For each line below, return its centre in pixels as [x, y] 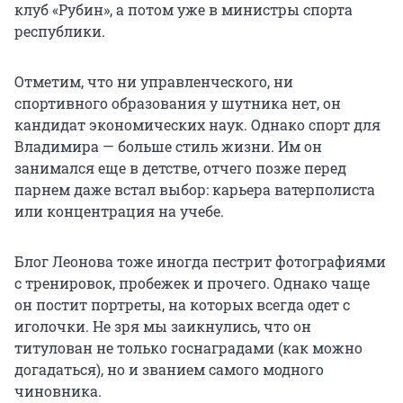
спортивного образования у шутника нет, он [178, 103]
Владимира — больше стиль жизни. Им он [168, 147]
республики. [60, 31]
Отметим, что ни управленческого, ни [154, 82]
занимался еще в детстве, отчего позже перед [180, 168]
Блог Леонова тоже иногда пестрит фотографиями [200, 262]
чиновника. [58, 391]
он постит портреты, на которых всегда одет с [182, 305]
